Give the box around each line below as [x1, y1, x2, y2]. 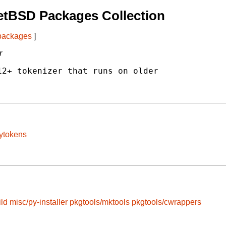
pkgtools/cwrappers [132, 198, 201, 207]
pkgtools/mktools [70, 198, 130, 207]
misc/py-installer [10, 198, 68, 207]
